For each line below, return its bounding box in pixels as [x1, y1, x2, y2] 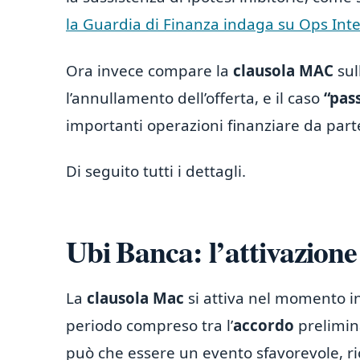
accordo [233, 314, 294, 336]
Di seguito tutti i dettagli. [66, 161, 246, 182]
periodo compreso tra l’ [66, 314, 233, 336]
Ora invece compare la [66, 59, 233, 81]
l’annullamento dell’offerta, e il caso [66, 87, 324, 108]
